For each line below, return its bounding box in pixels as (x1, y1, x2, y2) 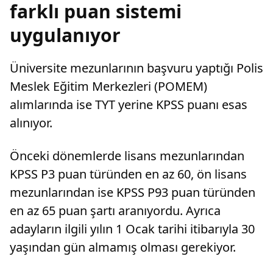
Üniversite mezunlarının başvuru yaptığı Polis (10, 60, 263, 77)
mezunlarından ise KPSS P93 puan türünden (10, 184, 255, 201)
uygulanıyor (10, 23, 121, 48)
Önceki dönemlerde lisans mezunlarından (10, 147, 244, 165)
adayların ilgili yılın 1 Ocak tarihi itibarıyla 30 (10, 221, 255, 238)
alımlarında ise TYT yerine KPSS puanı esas (10, 96, 247, 113)
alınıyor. (10, 115, 52, 132)
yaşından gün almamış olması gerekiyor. (10, 239, 236, 256)
